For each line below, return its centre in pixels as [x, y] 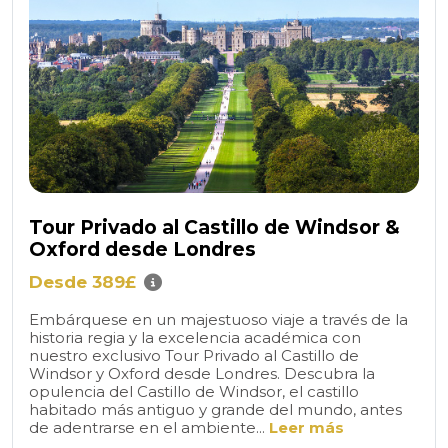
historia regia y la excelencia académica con [195, 337]
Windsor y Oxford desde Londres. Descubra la [202, 373]
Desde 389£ [82, 281]
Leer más [306, 427]
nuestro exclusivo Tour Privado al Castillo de [194, 355]
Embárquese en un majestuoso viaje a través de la [218, 319]
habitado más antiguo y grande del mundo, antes [215, 409]
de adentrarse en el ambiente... [149, 427]
